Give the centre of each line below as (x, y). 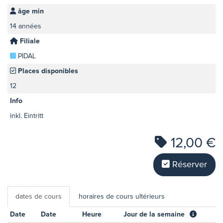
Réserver (188, 165)
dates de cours (39, 196)
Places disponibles (47, 71)
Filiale (29, 41)
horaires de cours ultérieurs (122, 196)
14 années (26, 26)
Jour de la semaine (154, 214)
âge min (30, 11)
